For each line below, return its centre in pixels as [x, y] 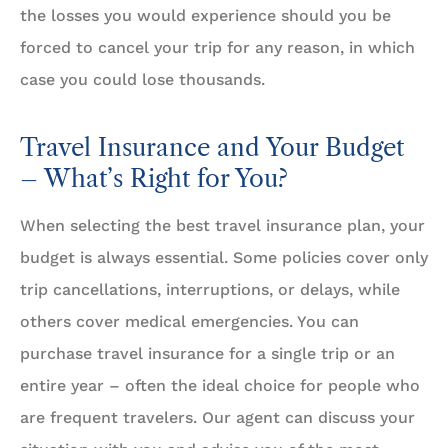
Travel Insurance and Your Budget [212, 148]
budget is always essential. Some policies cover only [224, 258]
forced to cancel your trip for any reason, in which [217, 48]
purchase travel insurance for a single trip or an [207, 354]
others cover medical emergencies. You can [189, 322]
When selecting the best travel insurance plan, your [222, 226]
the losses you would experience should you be [205, 16]
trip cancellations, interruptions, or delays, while [210, 290]
